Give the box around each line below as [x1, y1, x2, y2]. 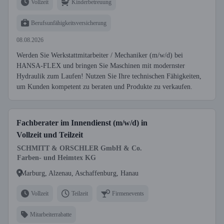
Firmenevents [112, 189, 144, 197]
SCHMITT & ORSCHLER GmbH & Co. [17, 144, 142, 152]
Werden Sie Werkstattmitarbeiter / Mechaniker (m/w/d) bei [16, 51, 183, 59]
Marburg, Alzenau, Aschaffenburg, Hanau [20, 169, 138, 177]
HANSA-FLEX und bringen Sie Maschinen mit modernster [16, 62, 185, 69]
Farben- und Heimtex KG [17, 154, 96, 161]
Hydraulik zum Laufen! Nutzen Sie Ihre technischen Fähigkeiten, [16, 72, 201, 80]
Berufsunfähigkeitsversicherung [31, 19, 106, 26]
